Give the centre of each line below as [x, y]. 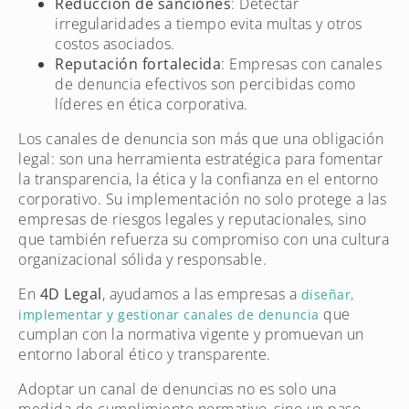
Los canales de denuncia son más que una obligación [201, 138]
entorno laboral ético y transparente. [145, 354]
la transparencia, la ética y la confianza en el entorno [199, 178]
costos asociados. [115, 43]
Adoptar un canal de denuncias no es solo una [177, 388]
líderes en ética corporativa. [152, 104]
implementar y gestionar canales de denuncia [169, 314]
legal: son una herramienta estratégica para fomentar [200, 158]
